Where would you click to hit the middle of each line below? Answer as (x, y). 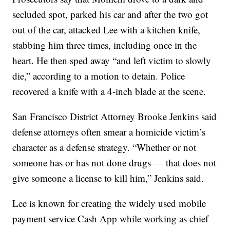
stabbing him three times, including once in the (105, 45)
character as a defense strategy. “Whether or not (104, 147)
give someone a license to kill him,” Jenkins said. (108, 178)
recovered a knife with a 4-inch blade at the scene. (109, 91)
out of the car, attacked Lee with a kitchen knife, (107, 30)
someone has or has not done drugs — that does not (114, 163)
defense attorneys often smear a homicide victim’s (109, 132)
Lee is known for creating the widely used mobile (109, 203)
